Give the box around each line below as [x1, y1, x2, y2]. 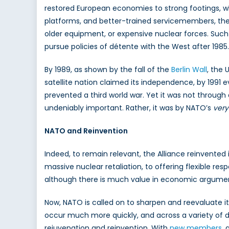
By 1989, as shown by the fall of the [44, 64, 171, 75]
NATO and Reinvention [44, 126, 128, 136]
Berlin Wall [171, 64, 207, 75]
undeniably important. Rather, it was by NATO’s [44, 103, 213, 113]
